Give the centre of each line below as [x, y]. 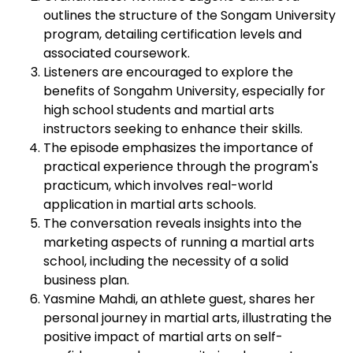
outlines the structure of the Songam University [190, 16]
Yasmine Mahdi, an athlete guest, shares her [179, 299]
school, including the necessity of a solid [166, 262]
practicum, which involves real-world [158, 186]
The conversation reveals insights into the [173, 224]
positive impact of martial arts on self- [163, 337]
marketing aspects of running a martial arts [179, 243]
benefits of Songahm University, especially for [184, 91]
